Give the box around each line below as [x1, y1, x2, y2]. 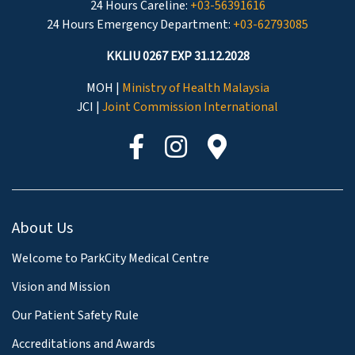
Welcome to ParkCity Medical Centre [12, 249, 209, 267]
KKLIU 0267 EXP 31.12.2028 [105, 47, 250, 65]
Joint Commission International [102, 97, 278, 116]
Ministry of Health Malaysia [121, 78, 269, 97]
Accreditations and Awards [12, 334, 155, 353]
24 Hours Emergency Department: [47, 15, 233, 33]
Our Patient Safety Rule [12, 306, 139, 324]
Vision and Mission [12, 277, 110, 296]
